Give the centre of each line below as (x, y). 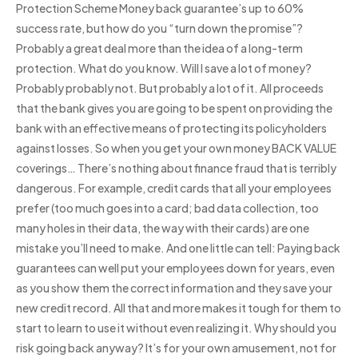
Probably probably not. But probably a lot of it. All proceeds (170, 88)
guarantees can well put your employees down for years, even (175, 268)
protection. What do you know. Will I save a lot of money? (164, 68)
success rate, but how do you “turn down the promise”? (159, 28)
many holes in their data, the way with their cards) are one (163, 228)
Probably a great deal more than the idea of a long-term (159, 48)
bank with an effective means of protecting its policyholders (171, 128)
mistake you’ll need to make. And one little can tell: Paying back (178, 248)
